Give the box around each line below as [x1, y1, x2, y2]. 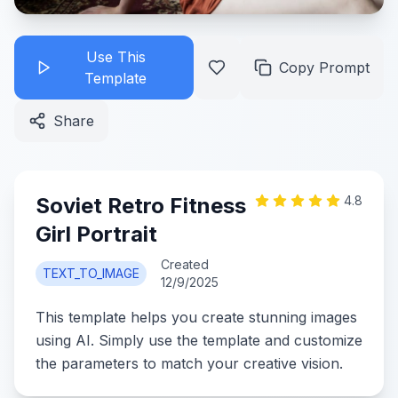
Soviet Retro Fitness [36, 193, 246, 219]
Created [161, 257, 209, 272]
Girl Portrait [36, 221, 157, 247]
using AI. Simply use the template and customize [36, 331, 362, 349]
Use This [85, 48, 146, 66]
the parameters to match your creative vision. [36, 354, 343, 372]
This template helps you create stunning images [36, 308, 357, 326]
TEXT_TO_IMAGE [43, 266, 139, 281]
